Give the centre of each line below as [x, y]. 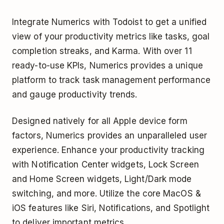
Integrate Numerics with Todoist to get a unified [109, 22]
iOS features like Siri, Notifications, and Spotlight [111, 208]
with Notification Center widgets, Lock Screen [105, 164]
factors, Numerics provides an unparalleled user [109, 135]
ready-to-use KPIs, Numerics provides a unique [107, 65]
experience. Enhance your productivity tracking [108, 150]
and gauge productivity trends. [75, 94]
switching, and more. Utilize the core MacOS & [106, 193]
